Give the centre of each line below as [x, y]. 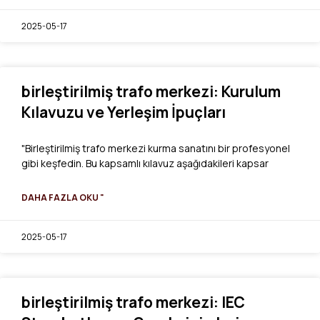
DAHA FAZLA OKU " [63, 197]
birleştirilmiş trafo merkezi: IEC [133, 302]
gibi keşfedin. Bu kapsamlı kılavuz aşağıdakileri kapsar [145, 163]
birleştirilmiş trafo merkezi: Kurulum [151, 91]
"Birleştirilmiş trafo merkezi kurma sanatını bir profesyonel [156, 148]
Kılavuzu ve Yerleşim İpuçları [124, 112]
